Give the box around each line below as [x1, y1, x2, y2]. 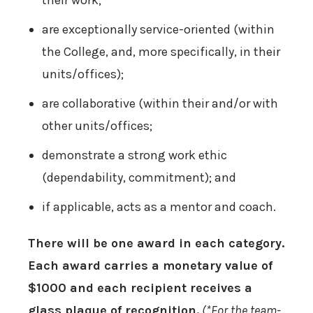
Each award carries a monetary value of [28, 258, 272, 274]
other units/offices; [42, 118, 152, 134]
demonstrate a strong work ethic [42, 147, 227, 163]
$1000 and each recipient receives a [28, 280, 252, 296]
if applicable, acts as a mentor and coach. [42, 199, 276, 215]
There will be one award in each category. [28, 235, 284, 252]
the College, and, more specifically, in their [42, 44, 280, 60]
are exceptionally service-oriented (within [42, 22, 275, 38]
